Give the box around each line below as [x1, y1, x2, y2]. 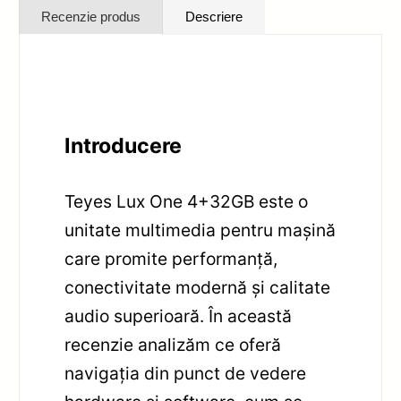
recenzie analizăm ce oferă [64, 333, 282, 355]
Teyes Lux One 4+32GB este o [64, 190, 309, 212]
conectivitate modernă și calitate [64, 276, 331, 298]
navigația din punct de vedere [64, 362, 307, 384]
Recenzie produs [41, 8, 141, 24]
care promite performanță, [64, 247, 278, 269]
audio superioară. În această [64, 304, 293, 327]
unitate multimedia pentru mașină [64, 218, 337, 241]
